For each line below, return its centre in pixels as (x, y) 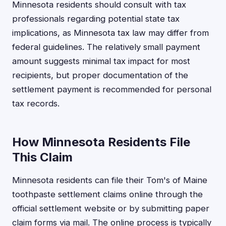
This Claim (42, 157)
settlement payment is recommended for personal (112, 89)
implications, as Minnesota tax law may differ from (110, 33)
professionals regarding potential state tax (96, 19)
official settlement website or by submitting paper (111, 208)
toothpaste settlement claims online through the (107, 194)
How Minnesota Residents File (101, 142)
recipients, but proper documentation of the (100, 75)
